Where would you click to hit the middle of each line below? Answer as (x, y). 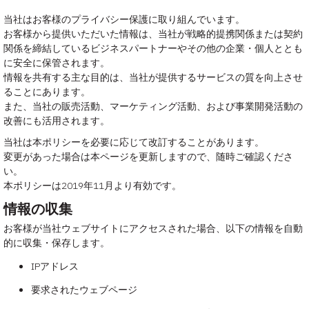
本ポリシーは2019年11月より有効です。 (92, 186)
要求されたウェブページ (84, 290)
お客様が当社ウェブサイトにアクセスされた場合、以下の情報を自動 (153, 229)
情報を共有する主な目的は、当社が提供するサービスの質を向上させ (153, 78)
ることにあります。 (47, 92)
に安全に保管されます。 (57, 63)
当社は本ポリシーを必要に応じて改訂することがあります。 (134, 142)
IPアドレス (55, 267)
